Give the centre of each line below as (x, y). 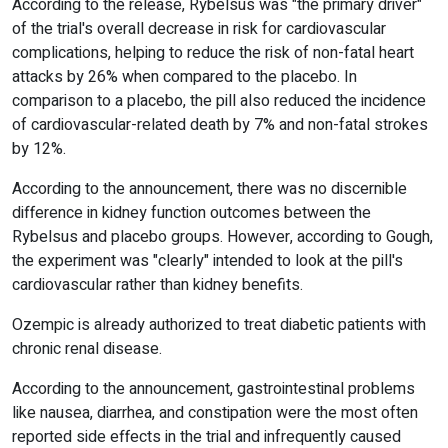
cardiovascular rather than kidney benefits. (159, 285)
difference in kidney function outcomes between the (191, 213)
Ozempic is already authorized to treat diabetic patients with (219, 325)
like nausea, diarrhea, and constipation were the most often (215, 413)
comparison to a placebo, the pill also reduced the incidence (219, 101)
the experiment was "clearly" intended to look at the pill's (207, 261)
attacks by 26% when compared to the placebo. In (184, 77)
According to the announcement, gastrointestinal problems (213, 389)
